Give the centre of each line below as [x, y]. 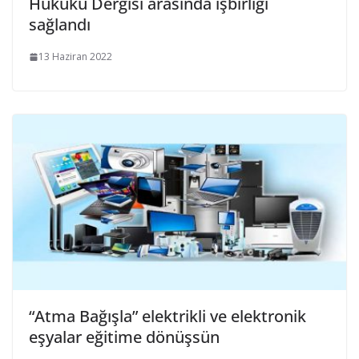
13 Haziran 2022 [75, 57]
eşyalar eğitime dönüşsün [124, 337]
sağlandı [60, 25]
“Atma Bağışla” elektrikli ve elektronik [167, 316]
